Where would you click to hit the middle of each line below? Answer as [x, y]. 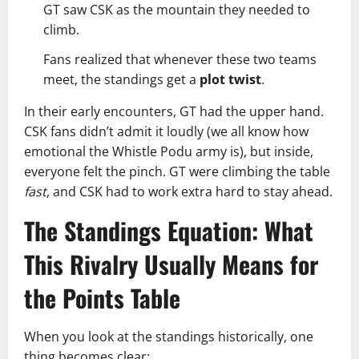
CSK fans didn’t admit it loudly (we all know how [166, 131]
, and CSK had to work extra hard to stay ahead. [190, 192]
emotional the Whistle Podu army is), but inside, [169, 151]
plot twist [230, 79]
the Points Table [102, 298]
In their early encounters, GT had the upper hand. [174, 111]
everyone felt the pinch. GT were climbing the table [177, 171]
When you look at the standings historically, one [169, 337]
